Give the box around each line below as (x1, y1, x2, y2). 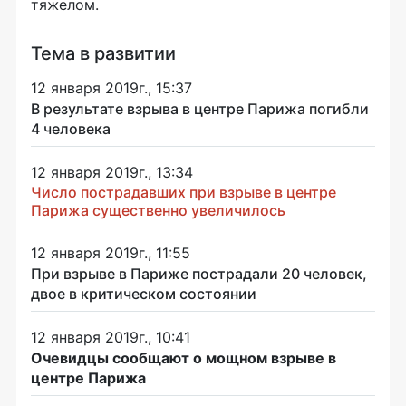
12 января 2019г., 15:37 (31, 78, 192, 97)
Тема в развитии (31, 42, 176, 64)
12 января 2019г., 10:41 (31, 327, 190, 346)
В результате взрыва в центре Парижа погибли (31, 99, 369, 118)
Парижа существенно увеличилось (31, 200, 285, 219)
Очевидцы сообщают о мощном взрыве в (31, 348, 336, 367)
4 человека (31, 119, 111, 138)
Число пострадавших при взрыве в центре (31, 182, 336, 201)
